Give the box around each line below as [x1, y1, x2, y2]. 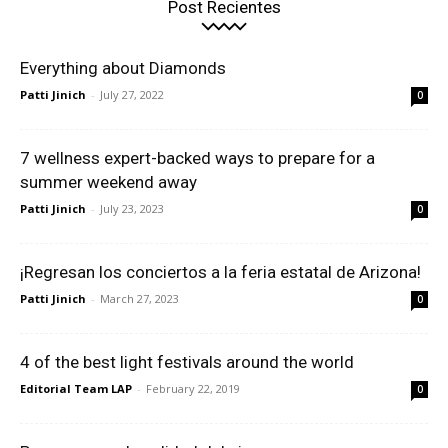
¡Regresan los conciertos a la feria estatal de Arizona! [20, 262, 421, 283]
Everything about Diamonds [20, 58, 226, 79]
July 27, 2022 [100, 87, 164, 103]
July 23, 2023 [100, 201, 164, 217]
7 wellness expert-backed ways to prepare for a [20, 148, 375, 169]
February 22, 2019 [146, 381, 240, 397]
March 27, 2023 [100, 291, 179, 307]
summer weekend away [20, 172, 197, 193]
